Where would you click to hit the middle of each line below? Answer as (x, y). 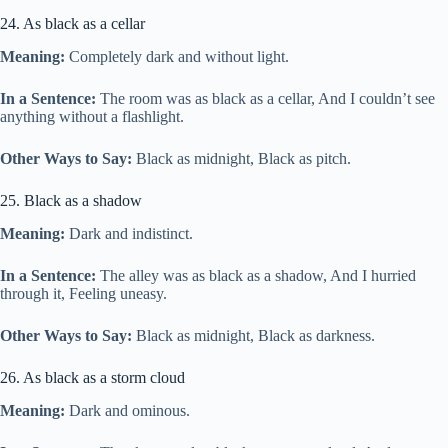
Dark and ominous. (127, 410)
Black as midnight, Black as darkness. (253, 335)
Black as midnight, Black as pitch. (241, 159)
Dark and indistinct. (129, 233)
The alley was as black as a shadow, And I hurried (256, 275)
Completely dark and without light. (177, 57)
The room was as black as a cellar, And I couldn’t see (267, 99)
